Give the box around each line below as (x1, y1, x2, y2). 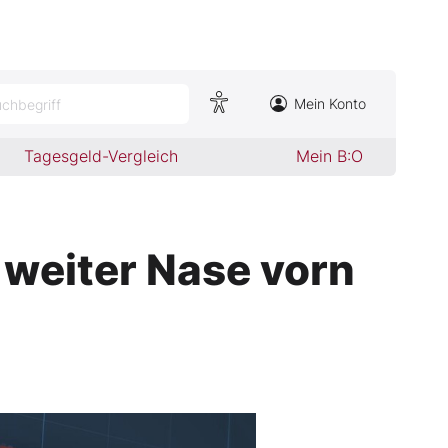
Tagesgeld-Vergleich (24, 146, 179, 166)
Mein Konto (294, 95, 366, 112)
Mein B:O (295, 146, 363, 166)
